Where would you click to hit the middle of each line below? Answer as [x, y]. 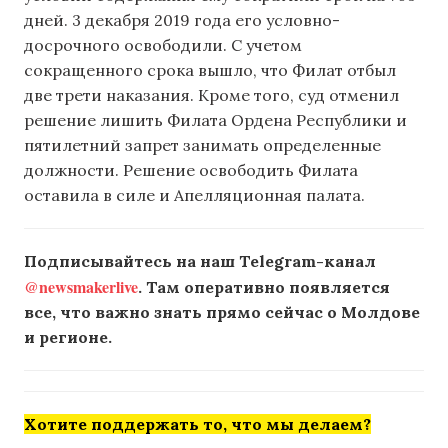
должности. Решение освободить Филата [191, 170]
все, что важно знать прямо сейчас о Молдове [222, 312]
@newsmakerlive [81, 287]
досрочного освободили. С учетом [163, 45]
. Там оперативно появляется [264, 287]
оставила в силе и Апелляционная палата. [194, 195]
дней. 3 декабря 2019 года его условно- [182, 20]
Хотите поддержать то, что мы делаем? [197, 424]
